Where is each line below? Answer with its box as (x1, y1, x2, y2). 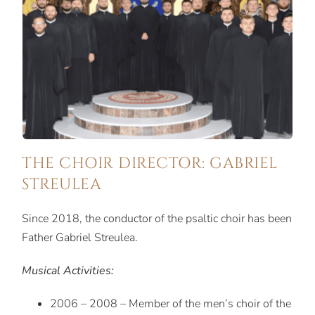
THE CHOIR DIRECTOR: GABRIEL (22, 153, 278, 174)
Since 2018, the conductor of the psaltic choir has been (22, 211, 292, 227)
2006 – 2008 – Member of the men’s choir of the (50, 296, 292, 312)
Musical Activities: (22, 263, 115, 279)
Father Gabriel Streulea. (22, 230, 139, 246)
